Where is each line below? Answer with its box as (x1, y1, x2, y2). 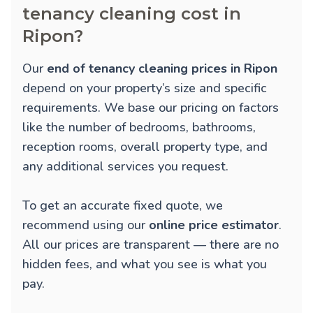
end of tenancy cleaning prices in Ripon (47, 60, 277, 78)
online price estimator (149, 217, 279, 234)
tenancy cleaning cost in (22, 3, 241, 24)
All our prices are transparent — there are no (22, 236, 279, 254)
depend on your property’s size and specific (22, 80, 267, 97)
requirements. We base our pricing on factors (22, 99, 279, 117)
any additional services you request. (22, 158, 228, 175)
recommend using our (22, 217, 149, 234)
